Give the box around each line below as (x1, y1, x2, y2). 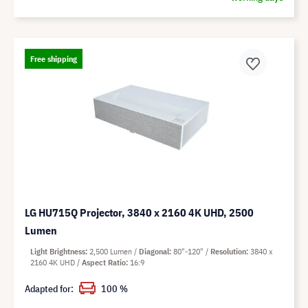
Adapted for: (25, 282, 74, 295)
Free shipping (30, 53, 77, 64)
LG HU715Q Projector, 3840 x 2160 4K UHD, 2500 (25, 205, 254, 219)
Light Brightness (30, 245, 85, 256)
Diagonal (139, 245, 169, 256)
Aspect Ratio (82, 256, 126, 267)
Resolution (210, 245, 246, 256)
